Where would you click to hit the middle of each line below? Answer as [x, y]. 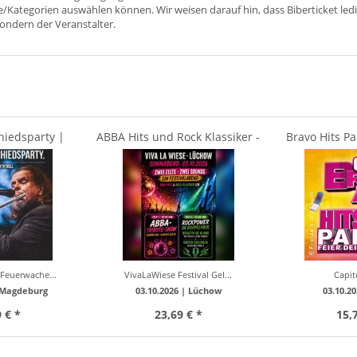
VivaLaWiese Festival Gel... [178, 274]
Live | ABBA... [178, 152]
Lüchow [204, 290]
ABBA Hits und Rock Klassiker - [178, 136]
